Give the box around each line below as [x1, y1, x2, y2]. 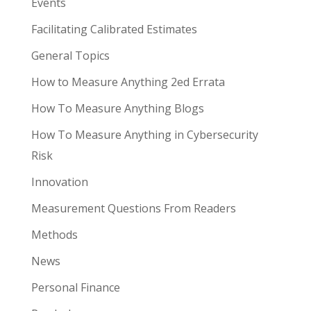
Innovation [31, 174, 88, 190]
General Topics [31, 48, 110, 63]
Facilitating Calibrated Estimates [31, 22, 197, 37]
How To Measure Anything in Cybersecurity [31, 127, 258, 142]
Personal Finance [31, 280, 120, 295]
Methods [31, 227, 78, 242]
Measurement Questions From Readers [31, 201, 236, 216]
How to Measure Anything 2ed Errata [31, 74, 225, 90]
